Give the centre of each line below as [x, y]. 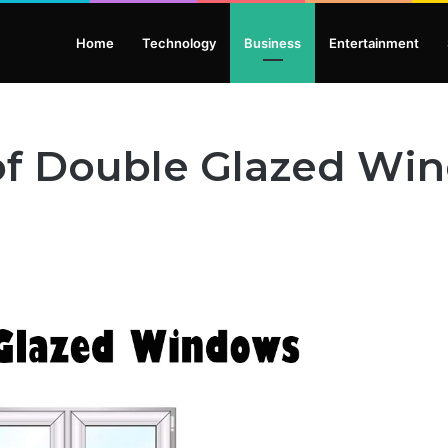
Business [272, 43]
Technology [179, 43]
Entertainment [374, 43]
